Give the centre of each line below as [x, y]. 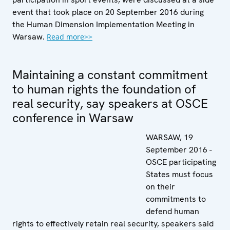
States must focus [179, 174]
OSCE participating [181, 162]
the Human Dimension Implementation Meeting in [103, 24]
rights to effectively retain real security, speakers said [113, 223]
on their [160, 186]
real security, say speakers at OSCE [110, 103]
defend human [172, 211]
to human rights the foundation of [104, 89]
